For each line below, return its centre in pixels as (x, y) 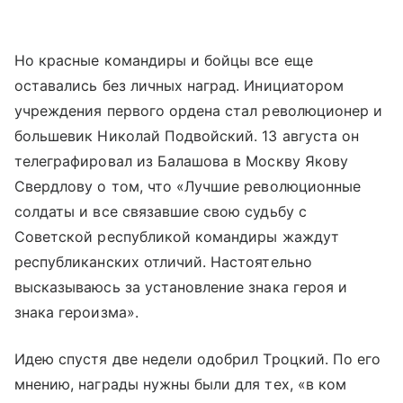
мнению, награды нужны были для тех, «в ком (181, 385)
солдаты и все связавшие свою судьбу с (161, 212)
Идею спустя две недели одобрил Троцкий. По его (198, 359)
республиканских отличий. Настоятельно (163, 262)
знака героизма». (76, 313)
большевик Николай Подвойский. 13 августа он (187, 136)
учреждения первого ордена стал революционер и (199, 111)
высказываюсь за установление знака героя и (181, 287)
